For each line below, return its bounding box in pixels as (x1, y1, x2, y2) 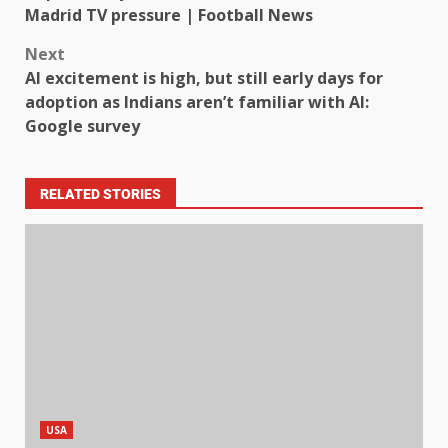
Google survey (25, 115, 140, 138)
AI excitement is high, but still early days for (25, 67, 383, 90)
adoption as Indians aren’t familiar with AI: (25, 91, 369, 114)
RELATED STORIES (40, 186, 161, 203)
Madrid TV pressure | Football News (25, 4, 313, 27)
